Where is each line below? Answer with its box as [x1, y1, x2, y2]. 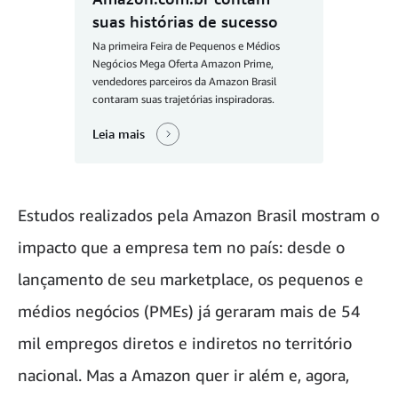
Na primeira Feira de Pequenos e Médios [92, 38, 280, 52]
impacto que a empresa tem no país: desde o [18, 237, 345, 258]
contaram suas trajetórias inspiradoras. [92, 92, 275, 106]
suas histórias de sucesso [92, 11, 278, 31]
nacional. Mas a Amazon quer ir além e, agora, [18, 365, 349, 386]
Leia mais [92, 126, 145, 142]
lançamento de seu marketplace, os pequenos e [18, 269, 363, 290]
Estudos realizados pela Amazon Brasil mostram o [18, 205, 379, 226]
